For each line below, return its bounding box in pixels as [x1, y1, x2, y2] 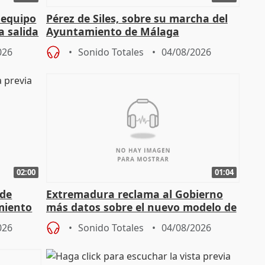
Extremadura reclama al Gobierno [46, 186, 223, 201]
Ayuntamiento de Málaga [46, 24, 179, 39]
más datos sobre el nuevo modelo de [46, 199, 237, 214]
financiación [46, 212, 111, 227]
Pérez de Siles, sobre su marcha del [46, 11, 228, 26]
